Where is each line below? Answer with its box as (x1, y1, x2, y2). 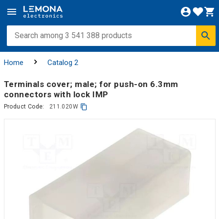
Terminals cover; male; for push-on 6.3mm (3, 79, 178, 89)
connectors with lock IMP (3, 89, 109, 99)
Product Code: (3, 103, 44, 110)
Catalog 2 (47, 58, 78, 67)
